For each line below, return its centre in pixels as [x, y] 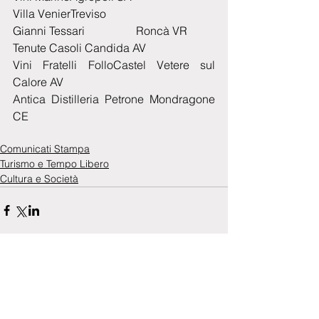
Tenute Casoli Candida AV [79, 47]
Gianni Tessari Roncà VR [100, 30]
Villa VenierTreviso [193, 13]
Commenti [35, 304]
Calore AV [38, 82]
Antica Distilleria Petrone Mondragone [114, 99]
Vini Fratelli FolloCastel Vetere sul [114, 64]
